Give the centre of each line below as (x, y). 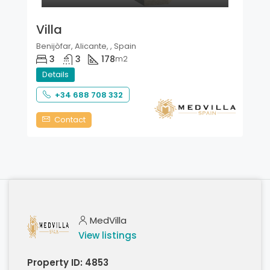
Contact (69, 120)
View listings (108, 236)
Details (55, 75)
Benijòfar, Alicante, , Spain (86, 46)
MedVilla (108, 221)
